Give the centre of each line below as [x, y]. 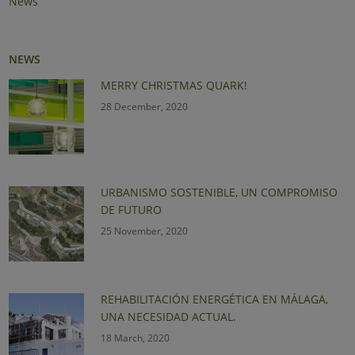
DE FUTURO [132, 209]
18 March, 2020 [136, 338]
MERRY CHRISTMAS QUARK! [174, 85]
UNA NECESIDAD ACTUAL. [169, 316]
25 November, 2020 [145, 231]
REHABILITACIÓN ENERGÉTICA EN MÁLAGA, [215, 299]
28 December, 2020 [145, 106]
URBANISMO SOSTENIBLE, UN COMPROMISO [219, 192]
